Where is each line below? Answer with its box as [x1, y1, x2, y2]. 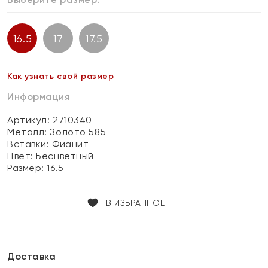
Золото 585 [50, 126, 106, 138]
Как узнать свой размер [7, 71, 114, 81]
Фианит [52, 138, 89, 150]
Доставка [7, 251, 56, 262]
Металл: [7, 126, 50, 138]
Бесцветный [36, 150, 94, 162]
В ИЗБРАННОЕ [105, 198, 165, 208]
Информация [7, 91, 71, 102]
